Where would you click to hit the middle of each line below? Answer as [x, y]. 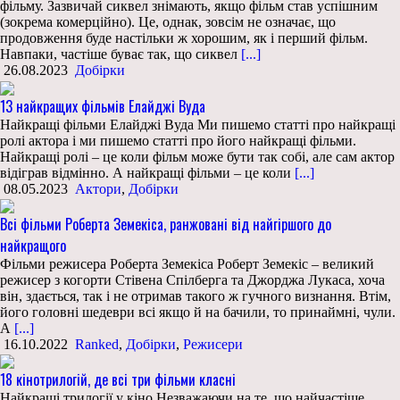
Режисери [213, 344]
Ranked [97, 344]
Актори [98, 188]
